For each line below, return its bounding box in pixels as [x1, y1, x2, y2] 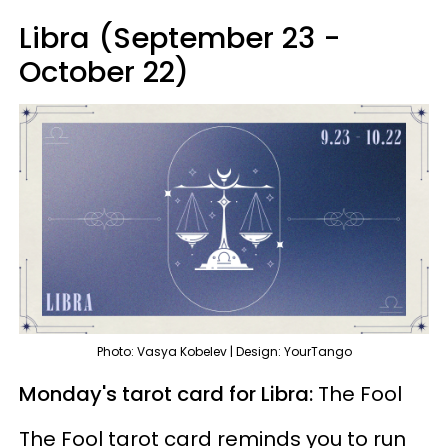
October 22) [19, 51, 189, 92]
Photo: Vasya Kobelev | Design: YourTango [96, 343, 352, 361]
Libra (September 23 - [19, 17, 341, 58]
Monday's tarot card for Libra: [19, 380, 318, 409]
